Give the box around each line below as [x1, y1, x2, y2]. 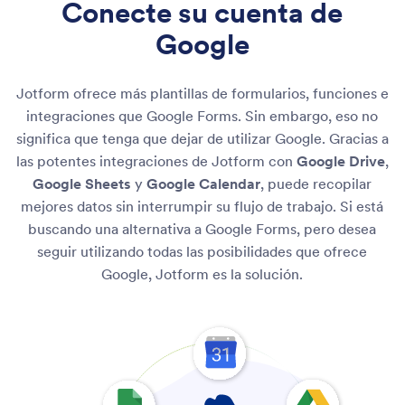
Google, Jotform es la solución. [101, 265, 304, 285]
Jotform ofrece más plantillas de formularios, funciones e [15, 84, 389, 104]
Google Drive [296, 152, 385, 172]
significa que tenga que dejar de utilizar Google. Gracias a [15, 129, 389, 149]
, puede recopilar [260, 174, 372, 194]
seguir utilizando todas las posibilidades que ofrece [37, 242, 368, 262]
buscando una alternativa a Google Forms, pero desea [28, 220, 377, 240]
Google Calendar [146, 174, 261, 194]
